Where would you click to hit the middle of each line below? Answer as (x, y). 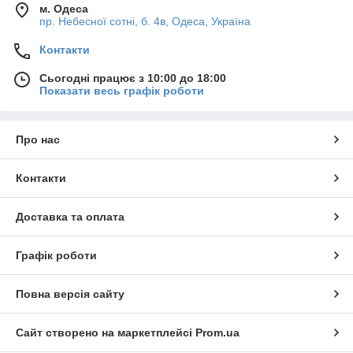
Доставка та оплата (70, 216)
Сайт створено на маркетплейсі (106, 332)
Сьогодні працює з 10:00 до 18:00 (133, 78)
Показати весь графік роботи (122, 90)
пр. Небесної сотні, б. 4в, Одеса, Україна (145, 21)
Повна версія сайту (70, 294)
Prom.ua (217, 332)
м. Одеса (64, 8)
